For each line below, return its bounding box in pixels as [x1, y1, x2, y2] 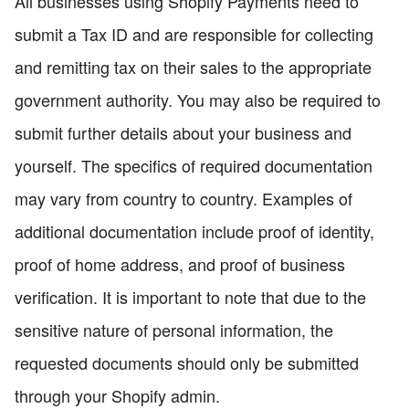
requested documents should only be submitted [15, 350, 359, 374]
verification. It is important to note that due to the [15, 284, 366, 309]
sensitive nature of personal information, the [15, 317, 333, 341]
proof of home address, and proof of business [15, 251, 345, 276]
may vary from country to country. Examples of [15, 185, 352, 210]
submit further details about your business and [15, 120, 351, 144]
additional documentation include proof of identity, [15, 218, 374, 243]
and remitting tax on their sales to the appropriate [15, 54, 372, 79]
